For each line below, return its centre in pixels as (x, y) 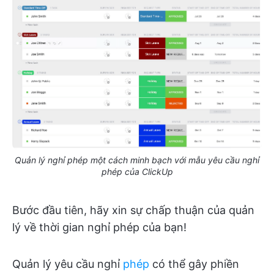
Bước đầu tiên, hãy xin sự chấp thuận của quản (133, 210)
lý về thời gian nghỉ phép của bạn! (99, 228)
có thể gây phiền (194, 264)
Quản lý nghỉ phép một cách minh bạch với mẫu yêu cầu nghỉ (137, 160)
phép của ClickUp (137, 172)
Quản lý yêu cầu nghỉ (68, 264)
